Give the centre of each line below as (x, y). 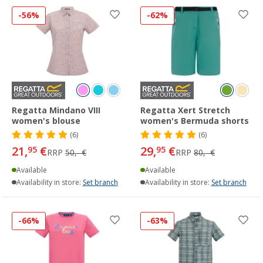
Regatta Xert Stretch (185, 110)
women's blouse (46, 121)
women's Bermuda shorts (195, 121)
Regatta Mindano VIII (56, 110)
